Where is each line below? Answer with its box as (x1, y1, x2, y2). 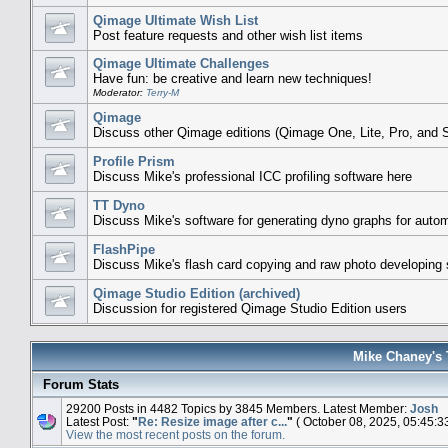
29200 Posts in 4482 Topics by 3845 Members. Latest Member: (66, 401, 410, 415)
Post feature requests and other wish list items (93, 27, 363, 43)
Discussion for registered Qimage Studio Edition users (93, 300, 407, 316)
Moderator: (93, 86, 146, 98)
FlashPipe (93, 241, 155, 257)
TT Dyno (93, 197, 145, 213)
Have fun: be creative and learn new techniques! (93, 70, 372, 86)
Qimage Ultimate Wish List (93, 12, 258, 28)
